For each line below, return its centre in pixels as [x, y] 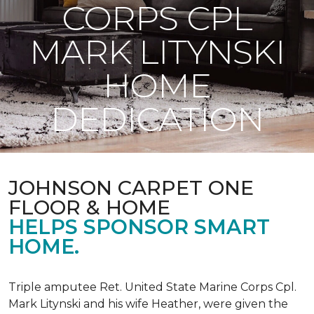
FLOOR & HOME [89, 207]
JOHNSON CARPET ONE [131, 187]
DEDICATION [157, 119]
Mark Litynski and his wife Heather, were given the [148, 304]
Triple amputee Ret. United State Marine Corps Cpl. [152, 287]
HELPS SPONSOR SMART [139, 227]
